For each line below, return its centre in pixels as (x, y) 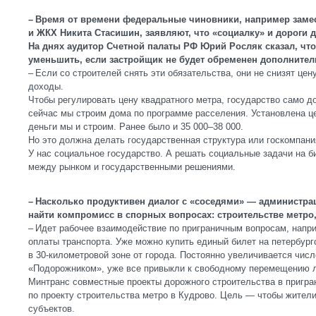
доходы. (46, 86)
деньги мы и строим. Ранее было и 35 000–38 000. (136, 127)
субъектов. (51, 309)
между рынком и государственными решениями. (132, 167)
